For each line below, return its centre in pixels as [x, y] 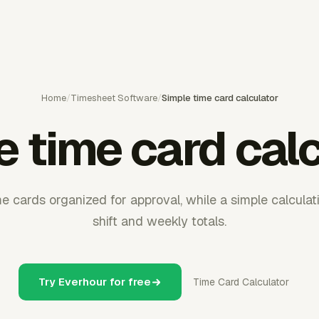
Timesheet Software [114, 98]
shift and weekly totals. [159, 221]
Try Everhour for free [95, 282]
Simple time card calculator [220, 98]
